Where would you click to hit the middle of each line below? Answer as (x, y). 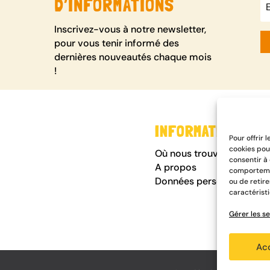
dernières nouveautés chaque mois (133, 57)
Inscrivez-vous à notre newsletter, (130, 30)
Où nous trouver (193, 154)
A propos (176, 168)
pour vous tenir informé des (117, 43)
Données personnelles (205, 181)
